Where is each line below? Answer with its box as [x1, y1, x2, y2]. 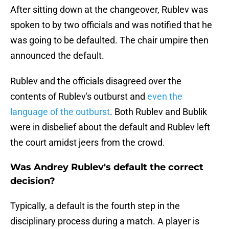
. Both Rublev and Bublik [110, 106, 207, 118]
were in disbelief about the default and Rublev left [10, 122, 210, 133]
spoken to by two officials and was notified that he [10, 19, 212, 31]
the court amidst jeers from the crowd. [10, 137, 165, 148]
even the [147, 91, 182, 102]
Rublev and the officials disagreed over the [10, 76, 181, 87]
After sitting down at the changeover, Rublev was [10, 4, 208, 15]
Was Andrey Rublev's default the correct [10, 162, 203, 173]
